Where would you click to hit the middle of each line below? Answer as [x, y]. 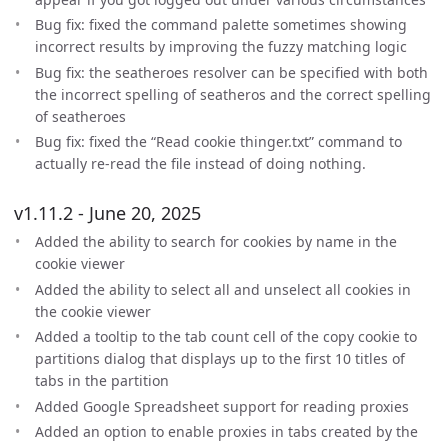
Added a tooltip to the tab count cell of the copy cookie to [226, 336]
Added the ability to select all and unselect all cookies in [223, 289]
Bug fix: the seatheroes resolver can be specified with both [231, 72]
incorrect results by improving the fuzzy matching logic [221, 46]
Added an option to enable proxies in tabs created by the [226, 431]
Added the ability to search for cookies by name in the [216, 241]
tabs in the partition [102, 380]
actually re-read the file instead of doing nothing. [200, 163]
